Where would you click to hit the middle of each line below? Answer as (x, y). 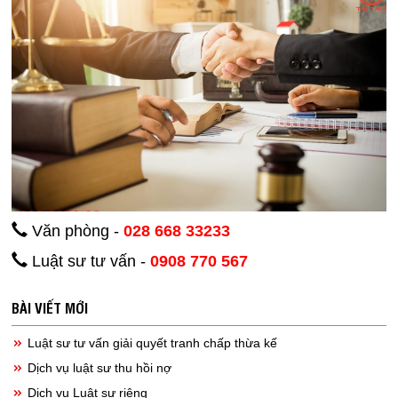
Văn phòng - (76, 231)
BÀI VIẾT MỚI (50, 308)
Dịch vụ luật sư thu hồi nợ (98, 368)
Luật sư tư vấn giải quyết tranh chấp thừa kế (151, 343)
